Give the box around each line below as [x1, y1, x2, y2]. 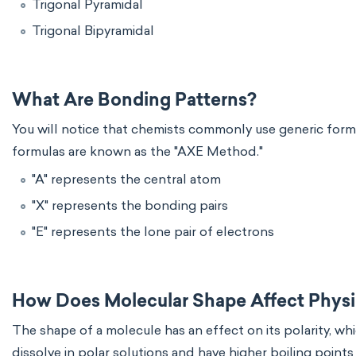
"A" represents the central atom [32, 172, 221, 187]
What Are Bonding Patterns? [12, 92, 257, 110]
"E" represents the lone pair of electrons [32, 224, 274, 239]
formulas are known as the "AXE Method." [12, 144, 263, 159]
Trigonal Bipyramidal [32, 23, 154, 38]
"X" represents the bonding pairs [32, 198, 228, 213]
